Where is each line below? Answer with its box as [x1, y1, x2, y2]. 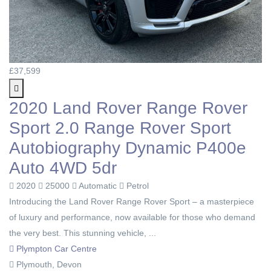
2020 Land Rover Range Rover [9, 98, 247, 117]
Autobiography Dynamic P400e [9, 138, 246, 157]
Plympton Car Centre [14, 243, 97, 253]
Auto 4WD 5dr [9, 158, 117, 177]
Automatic [77, 180, 119, 191]
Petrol [124, 180, 149, 191]
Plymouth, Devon [14, 259, 82, 269]
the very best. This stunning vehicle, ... [9, 227, 156, 238]
